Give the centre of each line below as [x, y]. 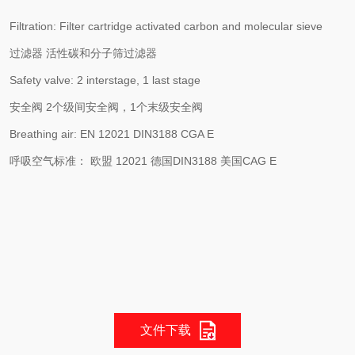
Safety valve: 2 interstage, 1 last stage [105, 80]
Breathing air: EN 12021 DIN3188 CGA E [112, 134]
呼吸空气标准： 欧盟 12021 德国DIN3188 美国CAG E [143, 161]
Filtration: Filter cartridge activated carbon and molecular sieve [166, 26]
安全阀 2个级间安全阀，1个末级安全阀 [106, 107]
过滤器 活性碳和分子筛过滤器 [83, 53]
